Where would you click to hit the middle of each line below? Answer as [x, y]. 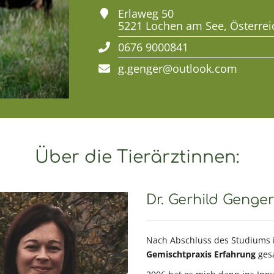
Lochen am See [184, 25]
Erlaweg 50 [146, 13]
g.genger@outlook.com [177, 68]
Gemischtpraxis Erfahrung [201, 254]
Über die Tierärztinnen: [137, 157]
